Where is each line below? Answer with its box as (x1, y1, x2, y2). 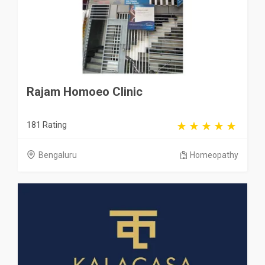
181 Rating (27, 119, 67, 130)
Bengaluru (38, 150, 77, 160)
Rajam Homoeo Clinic (27, 84, 143, 99)
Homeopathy (190, 150, 238, 160)
